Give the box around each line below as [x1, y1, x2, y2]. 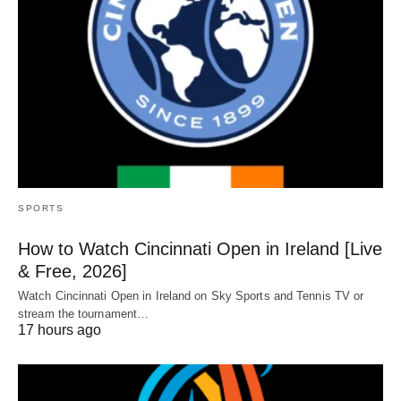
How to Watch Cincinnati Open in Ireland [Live [18, 238, 382, 259]
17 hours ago [18, 321, 101, 337]
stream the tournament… [18, 306, 149, 320]
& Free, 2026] [18, 260, 127, 281]
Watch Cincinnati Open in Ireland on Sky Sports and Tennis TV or [18, 288, 364, 303]
